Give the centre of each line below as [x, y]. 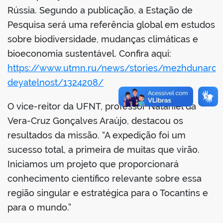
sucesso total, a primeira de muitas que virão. [104, 150]
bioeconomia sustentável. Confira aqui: [89, 54]
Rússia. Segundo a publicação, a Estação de [100, 10]
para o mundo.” [39, 208]
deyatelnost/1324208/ [56, 83]
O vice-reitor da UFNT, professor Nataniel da [102, 107]
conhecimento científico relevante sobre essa [105, 179]
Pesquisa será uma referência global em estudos [111, 25]
